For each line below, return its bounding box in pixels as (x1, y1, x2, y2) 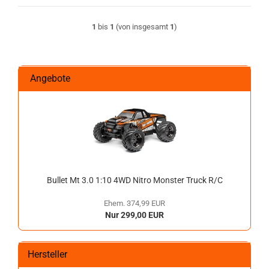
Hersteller (28, 249, 67, 260)
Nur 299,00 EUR (105, 210, 164, 220)
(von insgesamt (114, 22, 170, 31)
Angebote (28, 73, 70, 84)
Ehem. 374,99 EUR (104, 199, 165, 208)
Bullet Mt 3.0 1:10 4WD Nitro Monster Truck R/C (46, 175, 223, 185)
